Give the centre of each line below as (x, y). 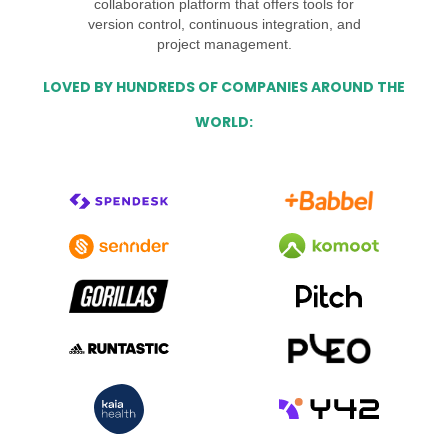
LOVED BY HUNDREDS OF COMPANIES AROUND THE (224, 87)
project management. (224, 44)
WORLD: (224, 122)
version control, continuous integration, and (224, 24)
